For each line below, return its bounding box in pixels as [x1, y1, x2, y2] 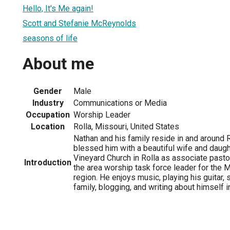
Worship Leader [73, 109, 130, 120]
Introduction [24, 157, 71, 167]
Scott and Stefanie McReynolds [23, 18, 136, 28]
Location [31, 121, 65, 131]
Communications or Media [73, 98, 167, 108]
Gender [33, 86, 62, 96]
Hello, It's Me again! [23, 3, 93, 13]
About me [23, 54, 94, 74]
